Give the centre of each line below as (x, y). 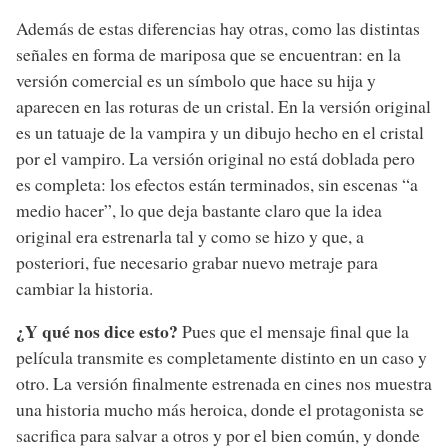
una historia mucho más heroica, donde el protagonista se (220, 409)
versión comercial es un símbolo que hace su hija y (196, 79)
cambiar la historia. (84, 287)
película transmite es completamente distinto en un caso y (221, 357)
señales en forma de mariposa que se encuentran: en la (208, 53)
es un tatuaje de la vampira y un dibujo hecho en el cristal (220, 131)
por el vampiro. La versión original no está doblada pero (215, 157)
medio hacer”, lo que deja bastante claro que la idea (199, 209)
